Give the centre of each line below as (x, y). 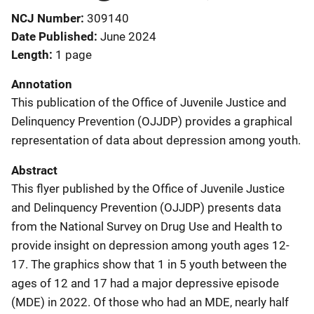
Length (30, 55)
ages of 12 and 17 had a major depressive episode (145, 283)
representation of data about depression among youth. (156, 140)
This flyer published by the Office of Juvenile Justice (148, 189)
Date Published (53, 36)
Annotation (42, 84)
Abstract (34, 170)
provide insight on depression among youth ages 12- (150, 245)
